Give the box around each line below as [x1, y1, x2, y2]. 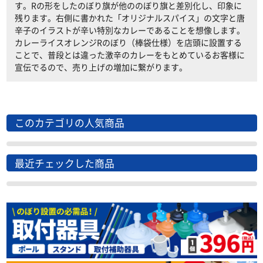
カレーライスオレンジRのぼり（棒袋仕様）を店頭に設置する [14, 36, 242, 48]
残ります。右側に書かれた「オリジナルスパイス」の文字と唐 [14, 11, 245, 23]
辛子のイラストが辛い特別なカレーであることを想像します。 [14, 23, 245, 36]
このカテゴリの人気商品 [14, 116, 124, 130]
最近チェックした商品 [14, 156, 114, 170]
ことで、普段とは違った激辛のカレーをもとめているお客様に [14, 48, 245, 60]
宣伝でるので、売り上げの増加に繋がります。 [14, 60, 187, 73]
